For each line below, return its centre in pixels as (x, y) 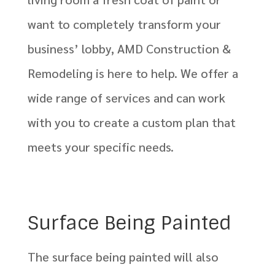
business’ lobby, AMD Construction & (129, 49)
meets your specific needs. (100, 147)
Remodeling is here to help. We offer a (133, 73)
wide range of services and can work (126, 98)
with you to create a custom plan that (131, 122)
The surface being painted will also (123, 257)
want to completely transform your (124, 24)
